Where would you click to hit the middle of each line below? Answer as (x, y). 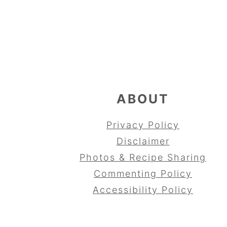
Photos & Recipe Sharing (143, 158)
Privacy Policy (143, 125)
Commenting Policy (143, 174)
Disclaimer (143, 141)
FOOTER (78, 38)
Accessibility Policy (143, 190)
